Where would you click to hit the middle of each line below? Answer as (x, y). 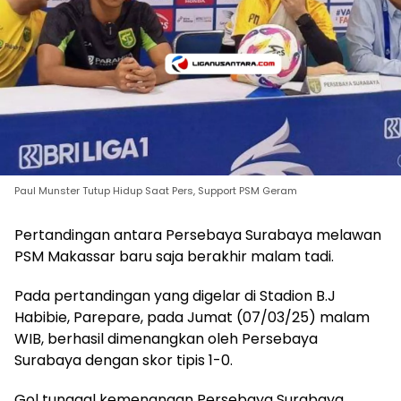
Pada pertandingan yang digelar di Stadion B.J (175, 296)
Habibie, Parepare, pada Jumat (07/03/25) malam (192, 317)
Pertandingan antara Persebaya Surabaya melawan (198, 235)
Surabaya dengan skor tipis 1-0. (124, 360)
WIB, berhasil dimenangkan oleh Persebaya (166, 339)
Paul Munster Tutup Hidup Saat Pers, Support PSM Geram (156, 191)
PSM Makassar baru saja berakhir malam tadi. (174, 256)
